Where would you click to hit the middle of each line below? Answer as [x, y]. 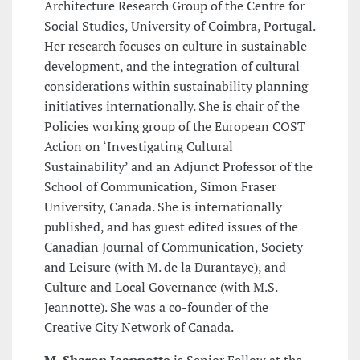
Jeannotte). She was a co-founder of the [156, 307]
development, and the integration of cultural [172, 66]
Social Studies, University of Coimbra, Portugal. [180, 26]
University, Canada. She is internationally [163, 207]
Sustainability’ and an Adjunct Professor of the [178, 167]
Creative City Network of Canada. [139, 327]
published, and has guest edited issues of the [171, 227]
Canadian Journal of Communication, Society [174, 247]
